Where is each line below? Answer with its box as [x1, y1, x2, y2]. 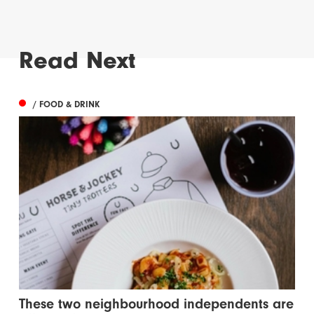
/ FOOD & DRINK [33, 98, 100, 109]
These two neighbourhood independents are [19, 295, 294, 312]
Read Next [19, 46, 136, 75]
